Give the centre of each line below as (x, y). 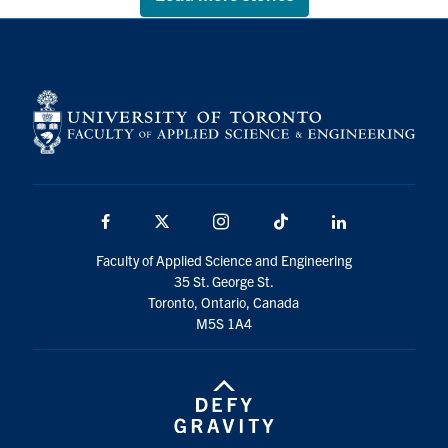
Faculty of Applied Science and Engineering (223, 260)
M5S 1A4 (223, 323)
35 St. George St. (223, 281)
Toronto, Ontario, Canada (224, 302)
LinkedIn (378, 221)
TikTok (311, 221)
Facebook (145, 221)
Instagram (265, 221)
